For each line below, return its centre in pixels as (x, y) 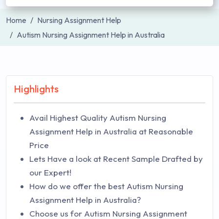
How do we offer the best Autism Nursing (106, 186)
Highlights (36, 89)
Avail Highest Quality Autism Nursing (98, 118)
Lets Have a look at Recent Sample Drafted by (116, 159)
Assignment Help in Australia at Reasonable (111, 131)
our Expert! (50, 172)
